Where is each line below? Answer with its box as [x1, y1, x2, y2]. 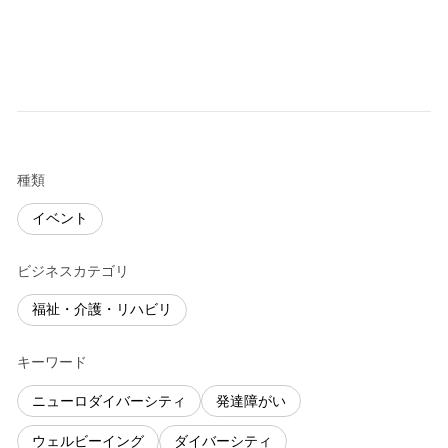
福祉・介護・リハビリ [32, 302, 172, 318]
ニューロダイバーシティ [32, 393, 186, 409]
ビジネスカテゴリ [17, 263, 129, 279]
